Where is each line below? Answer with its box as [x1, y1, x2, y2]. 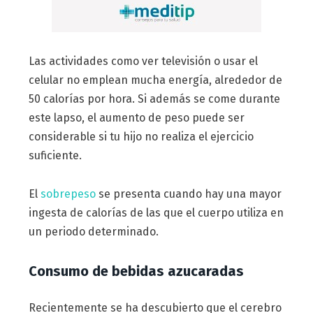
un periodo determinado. [28, 225, 159, 239]
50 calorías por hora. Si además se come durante [28, 92, 280, 106]
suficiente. [28, 149, 82, 163]
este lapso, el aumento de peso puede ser [28, 111, 245, 125]
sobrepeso [40, 187, 96, 201]
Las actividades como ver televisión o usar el [28, 54, 258, 68]
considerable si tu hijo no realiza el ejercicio [28, 130, 254, 144]
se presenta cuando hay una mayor [95, 187, 282, 201]
